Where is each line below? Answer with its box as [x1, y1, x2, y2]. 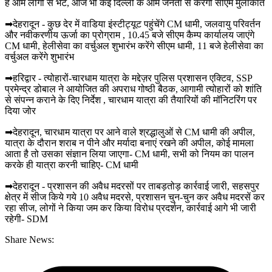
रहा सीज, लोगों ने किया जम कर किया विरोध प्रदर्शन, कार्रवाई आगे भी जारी [5, 202, 256, 213]
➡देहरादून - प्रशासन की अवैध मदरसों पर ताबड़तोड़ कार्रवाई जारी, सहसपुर [5, 180, 259, 191]
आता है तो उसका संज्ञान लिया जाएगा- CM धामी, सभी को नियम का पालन [5, 148, 254, 159]
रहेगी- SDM [5, 213, 48, 224]
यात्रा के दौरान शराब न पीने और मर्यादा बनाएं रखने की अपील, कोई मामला [5, 137, 254, 148]
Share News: [5, 234, 54, 245]
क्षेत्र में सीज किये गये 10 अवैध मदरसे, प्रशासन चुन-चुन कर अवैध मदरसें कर [5, 191, 265, 202]
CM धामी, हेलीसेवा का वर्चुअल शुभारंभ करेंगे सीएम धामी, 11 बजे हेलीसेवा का [5, 40, 263, 51]
